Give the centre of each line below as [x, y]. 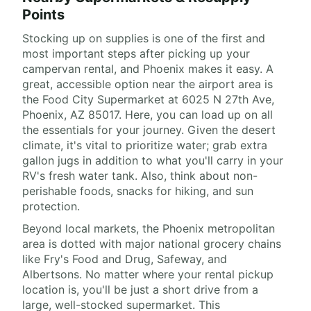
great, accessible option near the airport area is [148, 84]
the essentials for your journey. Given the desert [149, 130]
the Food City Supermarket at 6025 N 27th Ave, [148, 100]
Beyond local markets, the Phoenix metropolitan [149, 229]
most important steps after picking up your [136, 54]
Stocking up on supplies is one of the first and [144, 39]
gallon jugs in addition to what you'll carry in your [153, 161]
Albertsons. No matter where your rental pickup [148, 275]
